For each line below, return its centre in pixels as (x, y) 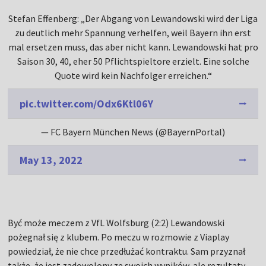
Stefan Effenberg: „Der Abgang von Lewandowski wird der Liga (133, 18)
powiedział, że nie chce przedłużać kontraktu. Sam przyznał (127, 251)
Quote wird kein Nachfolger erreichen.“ (133, 75)
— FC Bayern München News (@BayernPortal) (133, 132)
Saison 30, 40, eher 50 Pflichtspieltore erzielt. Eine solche (133, 61)
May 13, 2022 (51, 160)
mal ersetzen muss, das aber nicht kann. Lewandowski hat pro (133, 47)
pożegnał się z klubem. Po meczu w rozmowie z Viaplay (119, 237)
